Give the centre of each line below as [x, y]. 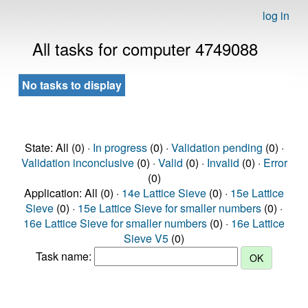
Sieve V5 [146, 238]
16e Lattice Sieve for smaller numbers [115, 223]
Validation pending [217, 147]
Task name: [65, 256]
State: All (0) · [58, 147]
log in [276, 15]
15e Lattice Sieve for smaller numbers [169, 208]
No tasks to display [72, 85]
